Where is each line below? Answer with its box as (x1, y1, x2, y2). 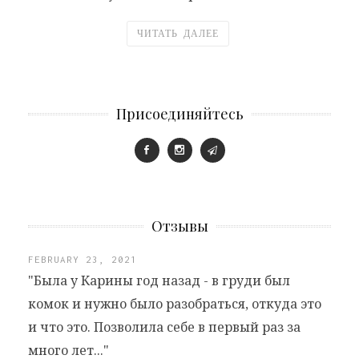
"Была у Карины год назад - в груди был (28, 271, 290, 289)
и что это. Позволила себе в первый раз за (28, 317, 301, 336)
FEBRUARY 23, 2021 (28, 253, 137, 264)
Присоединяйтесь (115, 103, 244, 123)
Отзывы (151, 216, 208, 236)
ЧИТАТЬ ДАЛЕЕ (136, 28, 219, 38)
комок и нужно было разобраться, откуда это (28, 294, 321, 313)
